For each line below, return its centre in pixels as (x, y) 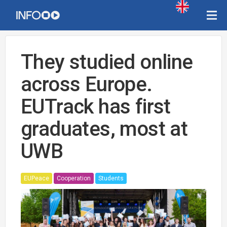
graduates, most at (104, 129)
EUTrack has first (96, 107)
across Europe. (87, 84)
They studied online (107, 62)
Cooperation (74, 179)
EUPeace (36, 179)
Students (111, 179)
